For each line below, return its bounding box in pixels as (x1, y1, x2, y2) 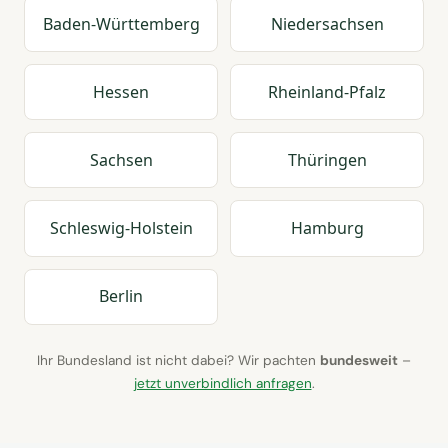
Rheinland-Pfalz (268, 80, 386, 103)
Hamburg (290, 217, 364, 240)
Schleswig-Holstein (49, 217, 193, 240)
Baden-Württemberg (42, 12, 200, 35)
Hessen (93, 80, 149, 103)
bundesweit (320, 351, 398, 369)
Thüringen (287, 148, 367, 171)
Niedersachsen (270, 12, 384, 35)
